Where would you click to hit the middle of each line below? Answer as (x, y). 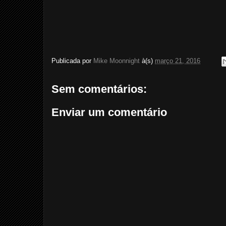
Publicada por (72, 61)
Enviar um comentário (109, 112)
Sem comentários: (99, 89)
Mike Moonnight (117, 61)
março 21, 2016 (178, 61)
